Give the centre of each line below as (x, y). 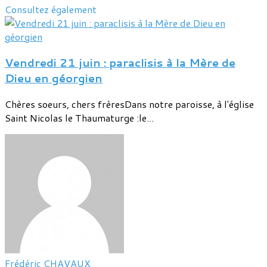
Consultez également (51, 10)
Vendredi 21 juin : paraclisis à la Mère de (120, 63)
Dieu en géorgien (54, 78)
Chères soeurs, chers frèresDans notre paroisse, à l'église (129, 104)
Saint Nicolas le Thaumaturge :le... (79, 117)
